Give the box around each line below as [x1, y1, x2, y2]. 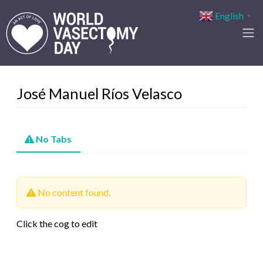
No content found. [36, 187, 110, 198]
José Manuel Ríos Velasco [16, 85, 182, 102]
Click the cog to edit [16, 218, 97, 229]
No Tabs [36, 133, 72, 144]
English [215, 11, 244, 21]
